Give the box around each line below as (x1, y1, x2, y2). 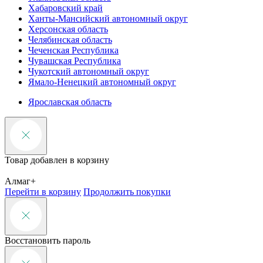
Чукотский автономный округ (28, 66, 149, 77)
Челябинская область (28, 35, 112, 45)
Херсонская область (28, 24, 108, 35)
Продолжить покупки (83, 187, 171, 197)
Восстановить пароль (5, 235, 90, 246)
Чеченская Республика (28, 45, 119, 56)
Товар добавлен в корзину (5, 155, 109, 166)
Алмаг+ (5, 176, 36, 187)
